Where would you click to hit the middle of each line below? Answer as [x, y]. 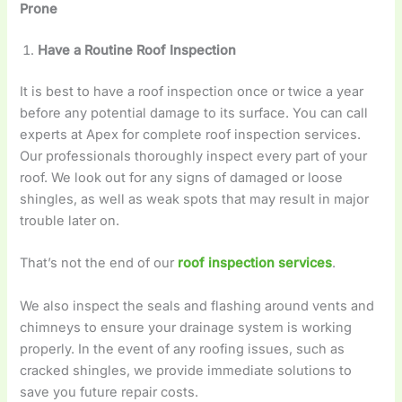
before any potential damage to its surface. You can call [194, 113]
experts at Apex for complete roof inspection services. [191, 134]
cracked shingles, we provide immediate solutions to [186, 370]
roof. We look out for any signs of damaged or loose [182, 177]
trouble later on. [72, 220]
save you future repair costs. [111, 392]
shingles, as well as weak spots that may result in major [195, 199]
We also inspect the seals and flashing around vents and [197, 306]
